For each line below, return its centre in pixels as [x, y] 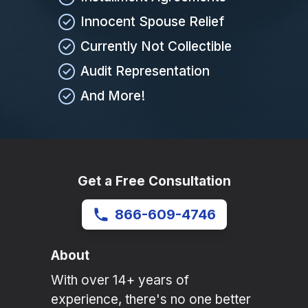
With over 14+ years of [120, 280]
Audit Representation [145, 71]
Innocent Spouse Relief [152, 22]
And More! [113, 96]
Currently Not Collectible [156, 47]
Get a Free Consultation [154, 181]
